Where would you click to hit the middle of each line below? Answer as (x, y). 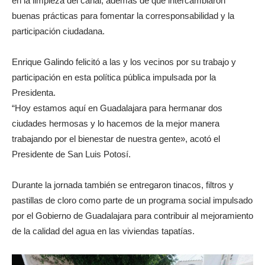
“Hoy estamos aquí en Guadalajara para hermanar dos (117, 108)
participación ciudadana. (58, 31)
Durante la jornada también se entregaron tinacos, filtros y (123, 185)
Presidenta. (34, 93)
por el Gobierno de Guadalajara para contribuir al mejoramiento (132, 216)
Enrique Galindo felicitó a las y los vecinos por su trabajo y (124, 62)
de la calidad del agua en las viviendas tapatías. (103, 231)
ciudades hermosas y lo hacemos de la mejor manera (116, 124)
